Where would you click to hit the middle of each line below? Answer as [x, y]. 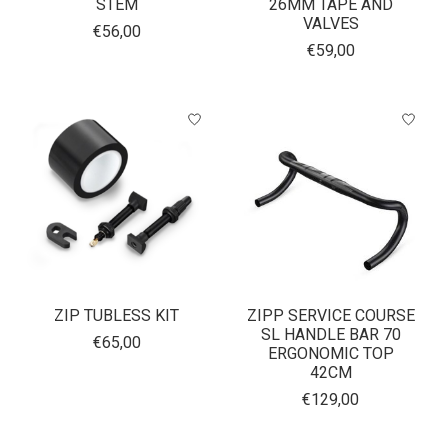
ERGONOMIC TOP [330, 354]
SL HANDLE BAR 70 [330, 335]
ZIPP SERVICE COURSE [330, 316]
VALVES [330, 24]
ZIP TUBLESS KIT [117, 316]
